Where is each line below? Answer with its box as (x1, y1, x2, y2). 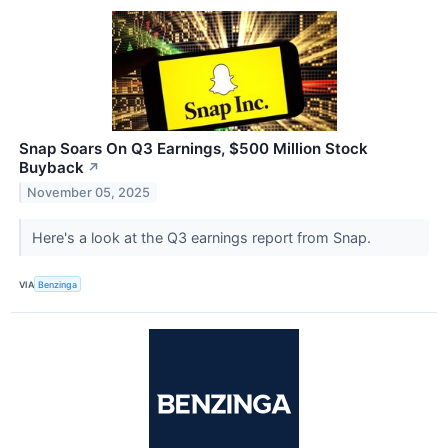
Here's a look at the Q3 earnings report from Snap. (31, 229, 375, 247)
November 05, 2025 (27, 184, 151, 200)
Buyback (19, 158, 84, 178)
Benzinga (38, 278, 78, 290)
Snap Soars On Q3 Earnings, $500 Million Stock (19, 139, 368, 159)
